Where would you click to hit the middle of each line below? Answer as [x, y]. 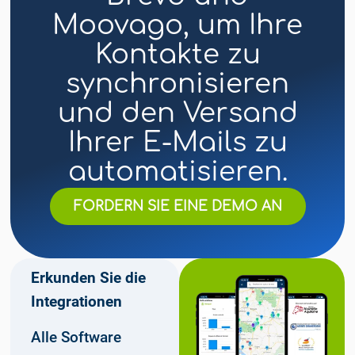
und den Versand [177, 114]
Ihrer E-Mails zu [177, 143]
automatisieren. [177, 172]
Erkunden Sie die [88, 277]
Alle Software [76, 337]
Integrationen [76, 301]
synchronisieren [177, 84]
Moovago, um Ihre [177, 26]
